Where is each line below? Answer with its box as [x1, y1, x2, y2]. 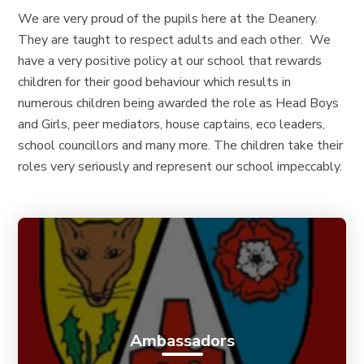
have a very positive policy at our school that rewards [18, 51, 323, 70]
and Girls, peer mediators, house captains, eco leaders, [18, 115, 326, 133]
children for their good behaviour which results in [18, 72, 292, 91]
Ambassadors [129, 329, 235, 353]
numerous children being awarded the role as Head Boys [18, 93, 340, 112]
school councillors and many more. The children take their [18, 136, 344, 154]
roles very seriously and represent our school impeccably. [18, 157, 343, 175]
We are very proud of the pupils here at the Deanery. [18, 9, 322, 28]
